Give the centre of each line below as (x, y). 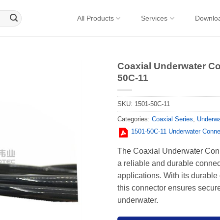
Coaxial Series (172, 119)
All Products (96, 18)
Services (154, 18)
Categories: (135, 119)
